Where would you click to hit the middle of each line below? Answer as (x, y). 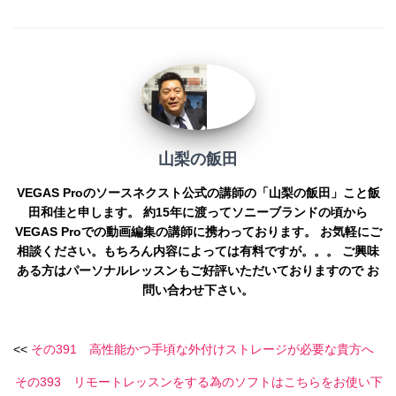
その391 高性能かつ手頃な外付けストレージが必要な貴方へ (202, 349)
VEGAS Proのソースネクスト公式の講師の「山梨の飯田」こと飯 (198, 192)
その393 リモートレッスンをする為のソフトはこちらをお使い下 (199, 381)
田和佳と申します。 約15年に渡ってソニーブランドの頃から (198, 212)
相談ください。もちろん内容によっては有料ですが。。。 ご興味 (198, 251)
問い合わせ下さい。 (198, 289)
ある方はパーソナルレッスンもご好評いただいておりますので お (198, 270)
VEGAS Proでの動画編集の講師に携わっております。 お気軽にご (198, 231)
